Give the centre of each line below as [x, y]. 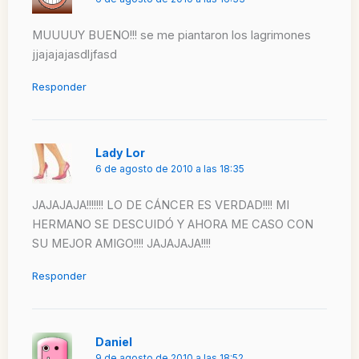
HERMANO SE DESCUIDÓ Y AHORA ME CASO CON [173, 224]
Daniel [114, 342]
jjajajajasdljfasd [75, 54]
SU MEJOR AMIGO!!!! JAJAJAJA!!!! [121, 243]
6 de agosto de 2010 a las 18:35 [170, 169]
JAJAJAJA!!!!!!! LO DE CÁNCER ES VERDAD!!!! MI [161, 205]
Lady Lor [121, 153]
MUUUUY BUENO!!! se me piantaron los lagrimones [171, 35]
